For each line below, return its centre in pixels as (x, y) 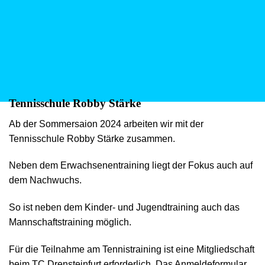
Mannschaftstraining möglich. (70, 222)
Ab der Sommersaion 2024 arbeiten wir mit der (106, 124)
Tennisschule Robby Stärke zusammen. (92, 138)
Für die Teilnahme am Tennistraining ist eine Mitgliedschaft (132, 249)
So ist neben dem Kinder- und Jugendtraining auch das (124, 208)
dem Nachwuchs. (45, 180)
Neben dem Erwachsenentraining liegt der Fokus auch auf (131, 166)
